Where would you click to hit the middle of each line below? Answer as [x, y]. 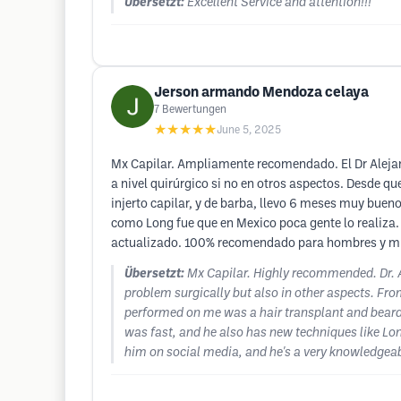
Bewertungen [194, 110]
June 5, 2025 [249, 130]
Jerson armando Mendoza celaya [261, 93]
